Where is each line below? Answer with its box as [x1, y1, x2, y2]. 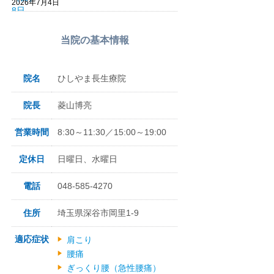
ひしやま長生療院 [57, 73, 126, 83]
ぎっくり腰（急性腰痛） [67, 263, 161, 273]
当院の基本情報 [60, 35, 129, 45]
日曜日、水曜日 [57, 154, 117, 164]
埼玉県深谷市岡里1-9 [57, 208, 139, 218]
